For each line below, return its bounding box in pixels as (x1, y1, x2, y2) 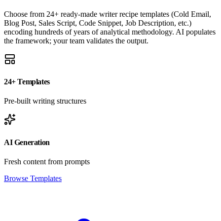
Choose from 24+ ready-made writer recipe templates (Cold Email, (4, 9, 211, 18)
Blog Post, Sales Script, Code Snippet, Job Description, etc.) (4, 18, 191, 27)
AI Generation (4, 138, 50, 147)
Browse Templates (4, 174, 62, 183)
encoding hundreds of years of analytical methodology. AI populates (4, 27, 216, 36)
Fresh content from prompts (4, 157, 90, 166)
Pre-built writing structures (4, 97, 86, 106)
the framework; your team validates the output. (4, 36, 148, 45)
